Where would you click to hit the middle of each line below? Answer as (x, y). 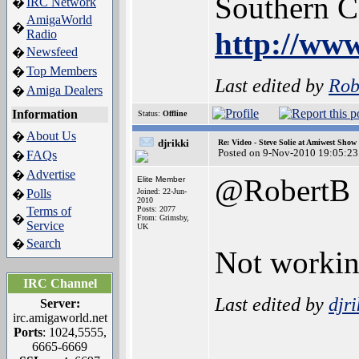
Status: (149, 113)
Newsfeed (52, 52)
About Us (51, 136)
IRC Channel (60, 283)
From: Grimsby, (163, 218)
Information (45, 114)
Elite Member (161, 179)
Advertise (51, 174)
